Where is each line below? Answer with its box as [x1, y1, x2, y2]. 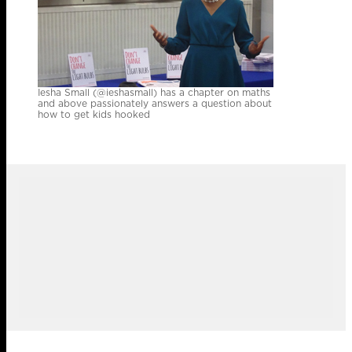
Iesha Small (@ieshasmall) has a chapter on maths [38, 86, 270, 100]
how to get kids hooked [38, 108, 150, 122]
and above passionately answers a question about [38, 97, 272, 111]
